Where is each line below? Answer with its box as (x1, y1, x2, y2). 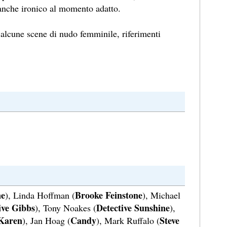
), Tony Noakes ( (35, 202, 96, 214)
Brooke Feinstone (75, 188, 142, 202)
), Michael (142, 189, 180, 202)
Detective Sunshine (96, 201, 170, 215)
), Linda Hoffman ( (5, 189, 75, 202)
